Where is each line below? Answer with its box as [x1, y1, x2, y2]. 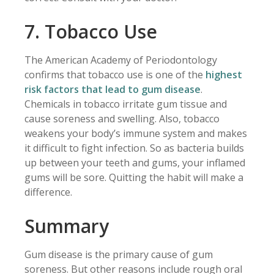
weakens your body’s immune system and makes [24, 127, 247, 141]
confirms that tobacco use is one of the [24, 68, 206, 82]
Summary [24, 213, 109, 239]
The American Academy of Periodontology [24, 53, 217, 67]
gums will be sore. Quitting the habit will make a [24, 171, 243, 185]
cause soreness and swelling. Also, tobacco [24, 112, 220, 126]
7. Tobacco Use [24, 19, 157, 45]
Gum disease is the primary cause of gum [24, 248, 213, 262]
